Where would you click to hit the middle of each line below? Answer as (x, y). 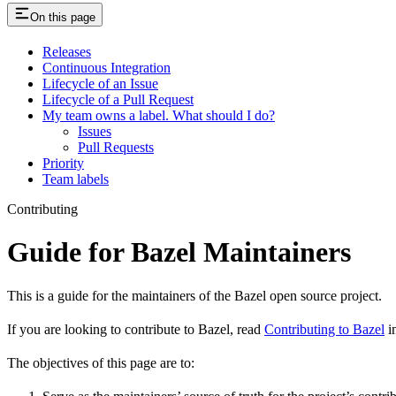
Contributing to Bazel (324, 329)
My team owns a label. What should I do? (159, 115)
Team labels (76, 179)
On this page (63, 17)
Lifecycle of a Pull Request (118, 99)
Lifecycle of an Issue (100, 83)
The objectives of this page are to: (101, 362)
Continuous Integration (107, 67)
